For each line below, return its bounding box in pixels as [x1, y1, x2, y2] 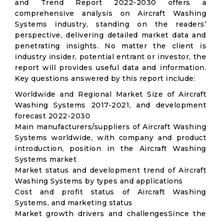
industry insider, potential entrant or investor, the [15, 52, 206, 61]
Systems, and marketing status [15, 198, 133, 207]
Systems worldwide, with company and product [15, 133, 206, 142]
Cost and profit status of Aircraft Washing [15, 187, 206, 196]
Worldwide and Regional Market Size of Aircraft [15, 90, 206, 99]
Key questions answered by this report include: [15, 74, 195, 83]
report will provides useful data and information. [15, 63, 206, 72]
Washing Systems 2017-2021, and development [15, 101, 206, 110]
